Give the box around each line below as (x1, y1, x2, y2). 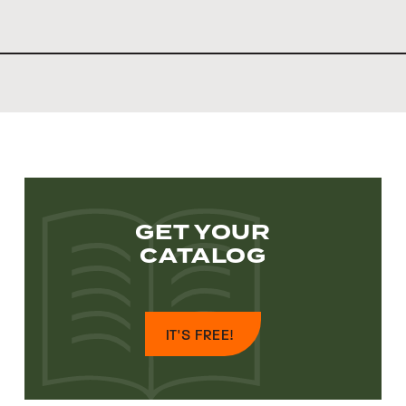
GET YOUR (135, 217, 271, 248)
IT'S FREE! (165, 326, 234, 344)
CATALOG (140, 241, 266, 272)
